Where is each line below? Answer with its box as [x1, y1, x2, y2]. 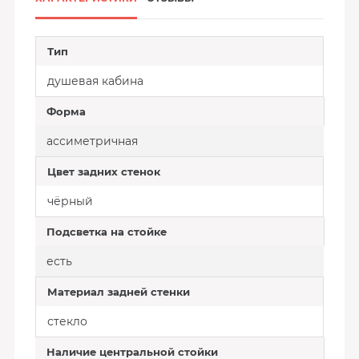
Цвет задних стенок [46, 165, 160, 178]
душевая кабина [46, 74, 143, 88]
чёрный [46, 194, 93, 208]
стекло [46, 314, 87, 329]
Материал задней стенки [46, 285, 190, 298]
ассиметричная [46, 134, 138, 148]
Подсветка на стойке [46, 225, 167, 238]
